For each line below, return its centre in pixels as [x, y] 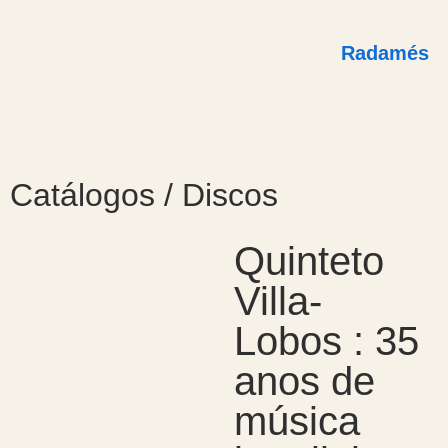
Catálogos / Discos [143, 195]
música [296, 421]
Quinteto [308, 261]
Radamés [385, 53]
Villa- [277, 301]
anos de [304, 381]
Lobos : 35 [326, 341]
